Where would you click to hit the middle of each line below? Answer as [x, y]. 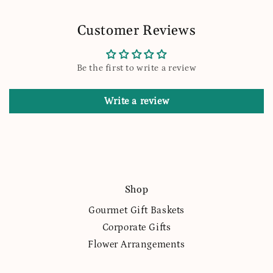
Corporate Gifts [136, 228]
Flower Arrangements [136, 245]
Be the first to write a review [136, 68]
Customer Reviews [136, 31]
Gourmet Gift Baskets [136, 211]
